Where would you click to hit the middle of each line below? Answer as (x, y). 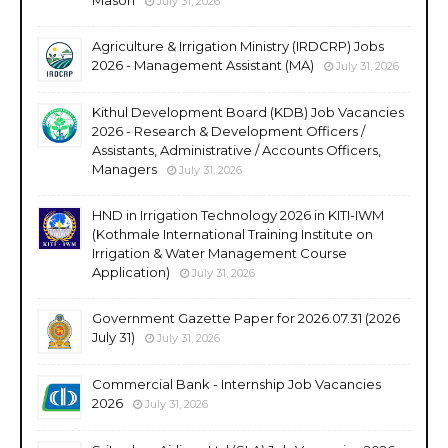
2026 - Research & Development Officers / (228, 130)
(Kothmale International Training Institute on (232, 233)
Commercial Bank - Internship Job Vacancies (236, 383)
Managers (124, 168)
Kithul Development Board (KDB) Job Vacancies (248, 111)
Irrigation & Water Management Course (219, 252)
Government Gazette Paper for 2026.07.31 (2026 (246, 317)
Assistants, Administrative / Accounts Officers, (236, 149)
